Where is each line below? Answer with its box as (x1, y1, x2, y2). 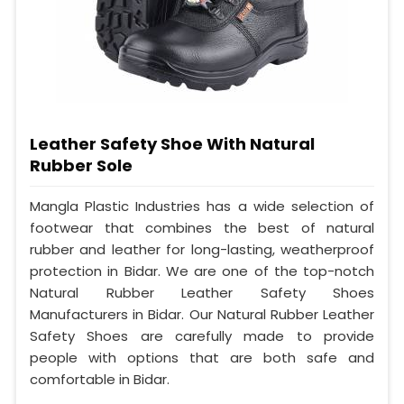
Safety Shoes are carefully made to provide (30, 326, 374, 346)
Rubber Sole (30, 154, 133, 178)
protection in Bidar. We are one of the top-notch (30, 262, 374, 281)
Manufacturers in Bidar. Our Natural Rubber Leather (30, 305, 374, 325)
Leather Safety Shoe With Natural (30, 133, 315, 156)
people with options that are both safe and (30, 348, 374, 368)
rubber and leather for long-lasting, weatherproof (30, 240, 374, 260)
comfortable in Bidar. (30, 370, 170, 390)
